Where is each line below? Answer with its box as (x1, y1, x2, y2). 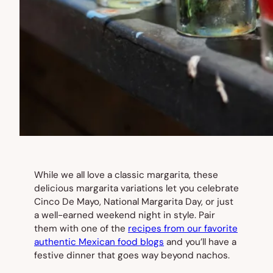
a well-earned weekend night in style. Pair (34, 209, 215, 222)
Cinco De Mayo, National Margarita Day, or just (34, 196, 233, 208)
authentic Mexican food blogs (34, 236, 164, 249)
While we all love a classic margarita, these (34, 169, 218, 182)
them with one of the (34, 222, 128, 235)
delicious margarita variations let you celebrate (34, 182, 239, 195)
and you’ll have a (164, 236, 236, 249)
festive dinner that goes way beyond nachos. (34, 249, 230, 262)
